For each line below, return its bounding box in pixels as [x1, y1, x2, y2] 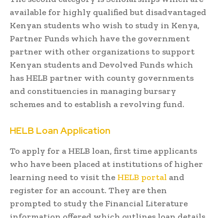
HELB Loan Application [10, 124, 110, 137]
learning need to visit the [10, 171, 117, 182]
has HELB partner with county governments [10, 72, 194, 83]
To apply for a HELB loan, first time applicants [10, 145, 197, 156]
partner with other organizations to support [10, 46, 195, 57]
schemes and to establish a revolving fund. [10, 98, 184, 109]
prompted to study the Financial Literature [10, 198, 188, 209]
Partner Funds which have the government [10, 33, 190, 44]
